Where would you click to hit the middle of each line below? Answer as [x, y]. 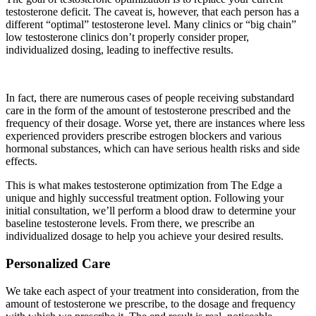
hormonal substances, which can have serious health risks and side [153, 149]
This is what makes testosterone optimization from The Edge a [144, 186]
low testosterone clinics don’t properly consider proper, [127, 37]
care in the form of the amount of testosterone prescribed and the [148, 111]
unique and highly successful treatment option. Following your [145, 198]
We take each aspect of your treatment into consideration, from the [152, 291]
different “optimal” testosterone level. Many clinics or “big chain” [151, 25]
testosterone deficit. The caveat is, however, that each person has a [152, 12]
